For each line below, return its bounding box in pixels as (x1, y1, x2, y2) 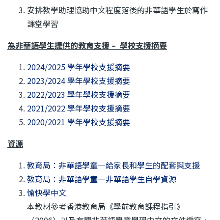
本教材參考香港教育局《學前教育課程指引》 (27, 200, 184, 212)
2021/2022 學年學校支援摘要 (27, 102, 130, 114)
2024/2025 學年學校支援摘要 (27, 61, 130, 73)
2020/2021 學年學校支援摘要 (27, 116, 130, 128)
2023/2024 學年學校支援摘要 (27, 75, 130, 86)
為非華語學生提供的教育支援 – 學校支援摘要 (7, 39, 167, 51)
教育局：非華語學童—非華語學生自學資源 (27, 173, 176, 185)
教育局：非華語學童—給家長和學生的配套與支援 (27, 159, 200, 171)
